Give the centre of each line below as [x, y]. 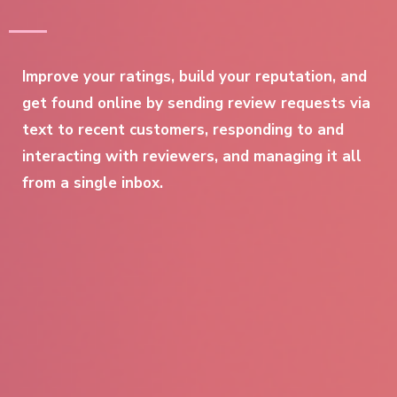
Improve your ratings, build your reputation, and [195, 77]
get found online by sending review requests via [196, 103]
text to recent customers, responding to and [183, 130]
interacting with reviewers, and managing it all [192, 156]
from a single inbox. [93, 183]
